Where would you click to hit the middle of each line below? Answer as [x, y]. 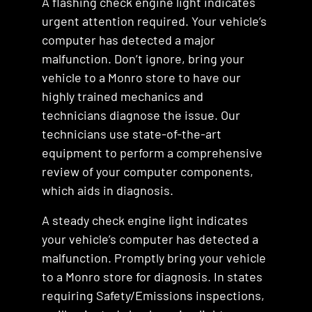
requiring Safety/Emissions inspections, [153, 295]
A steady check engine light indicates [145, 220]
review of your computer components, [148, 171]
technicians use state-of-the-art [132, 134]
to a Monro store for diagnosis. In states [152, 276]
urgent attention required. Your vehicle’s [154, 21]
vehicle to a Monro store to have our [141, 77]
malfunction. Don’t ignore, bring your [143, 58]
